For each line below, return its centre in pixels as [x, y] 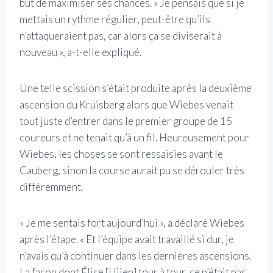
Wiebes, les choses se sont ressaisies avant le [121, 154]
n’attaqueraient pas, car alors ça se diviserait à [121, 35]
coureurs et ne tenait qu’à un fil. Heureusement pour [134, 137]
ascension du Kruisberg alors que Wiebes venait [126, 104]
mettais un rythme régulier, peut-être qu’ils [115, 19]
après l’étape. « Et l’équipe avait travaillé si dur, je [127, 239]
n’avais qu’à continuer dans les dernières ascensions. [135, 255]
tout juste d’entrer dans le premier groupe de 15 [126, 121]
